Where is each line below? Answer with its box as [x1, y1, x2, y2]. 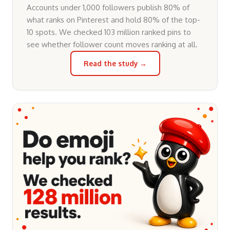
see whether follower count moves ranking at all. [27, 40, 198, 50]
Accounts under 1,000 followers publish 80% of [27, 3, 190, 13]
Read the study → [83, 59, 147, 68]
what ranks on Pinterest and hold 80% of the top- [27, 15, 201, 25]
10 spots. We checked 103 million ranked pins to [27, 27, 191, 37]
